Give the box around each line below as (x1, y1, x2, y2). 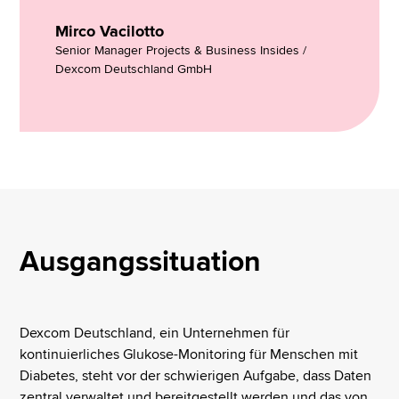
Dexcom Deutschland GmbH (55, 61, 213, 77)
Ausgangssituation (20, 245, 262, 281)
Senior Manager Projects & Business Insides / (55, 43, 307, 59)
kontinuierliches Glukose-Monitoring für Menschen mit (20, 346, 359, 364)
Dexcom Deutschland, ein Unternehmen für (20, 324, 290, 343)
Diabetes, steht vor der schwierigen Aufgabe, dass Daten (20, 367, 372, 386)
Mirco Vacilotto (55, 21, 165, 42)
